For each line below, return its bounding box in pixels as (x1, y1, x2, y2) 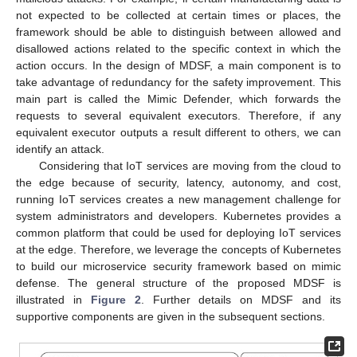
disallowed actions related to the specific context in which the (16, 41, 341, 55)
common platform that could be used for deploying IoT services (16, 226, 341, 239)
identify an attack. (16, 142, 104, 155)
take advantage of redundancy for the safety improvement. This (16, 75, 341, 88)
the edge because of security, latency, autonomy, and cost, (16, 175, 341, 189)
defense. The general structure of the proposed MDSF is (16, 276, 341, 289)
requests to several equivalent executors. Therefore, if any (16, 108, 341, 122)
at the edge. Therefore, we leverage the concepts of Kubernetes (16, 242, 341, 256)
